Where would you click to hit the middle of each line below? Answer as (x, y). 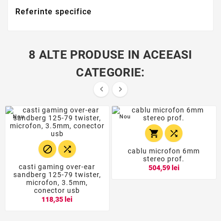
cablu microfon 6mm (164, 151)
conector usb (57, 191)
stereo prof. (164, 159)
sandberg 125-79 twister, (57, 175)
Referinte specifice (54, 12)
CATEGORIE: (110, 73)
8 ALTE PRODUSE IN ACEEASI (110, 55)
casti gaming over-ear (57, 167)
